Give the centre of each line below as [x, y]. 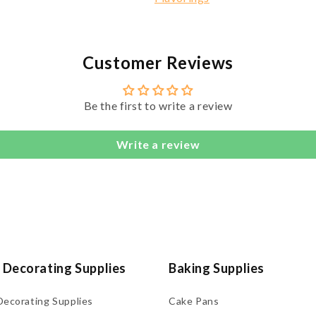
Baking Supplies [217, 268]
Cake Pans [194, 301]
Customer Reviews [158, 62]
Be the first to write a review [158, 105]
